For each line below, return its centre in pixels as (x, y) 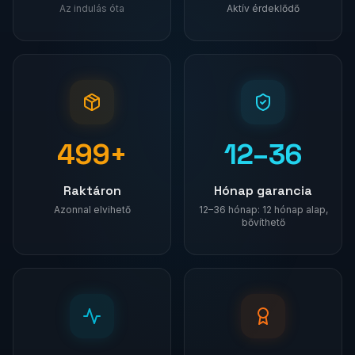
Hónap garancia (263, 191)
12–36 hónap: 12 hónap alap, (263, 210)
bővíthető (263, 222)
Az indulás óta (92, 8)
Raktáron (92, 191)
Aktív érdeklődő (263, 8)
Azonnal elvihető (92, 210)
